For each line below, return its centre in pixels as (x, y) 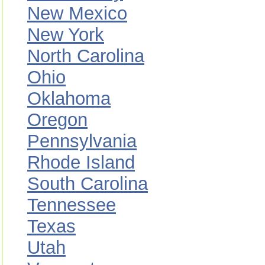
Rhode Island (81, 162)
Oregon (57, 120)
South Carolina (88, 184)
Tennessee (72, 205)
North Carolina (86, 56)
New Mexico (77, 13)
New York (66, 35)
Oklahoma (69, 98)
